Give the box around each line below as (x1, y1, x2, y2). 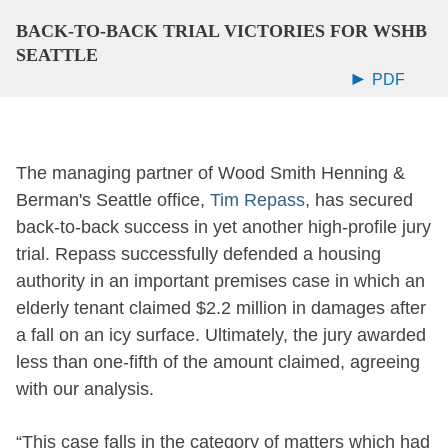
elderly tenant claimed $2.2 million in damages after (16, 297, 426, 318)
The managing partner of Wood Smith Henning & (16, 162, 405, 183)
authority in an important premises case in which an (16, 270, 425, 291)
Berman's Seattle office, (16, 189, 210, 210)
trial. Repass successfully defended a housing (16, 243, 381, 264)
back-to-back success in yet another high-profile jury (16, 216, 431, 237)
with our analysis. (16, 378, 154, 399)
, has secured (305, 189, 413, 210)
